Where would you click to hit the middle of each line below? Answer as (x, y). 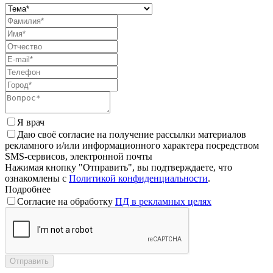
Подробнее (28, 189)
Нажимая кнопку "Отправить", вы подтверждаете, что (119, 167)
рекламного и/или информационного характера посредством (132, 145)
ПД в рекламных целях (163, 201)
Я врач (31, 122)
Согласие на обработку (66, 201)
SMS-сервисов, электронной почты (79, 156)
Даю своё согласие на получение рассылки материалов (132, 134)
